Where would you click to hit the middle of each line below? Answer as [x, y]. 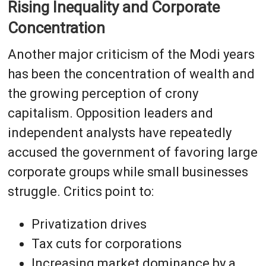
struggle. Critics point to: [80, 191]
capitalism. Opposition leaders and [110, 113]
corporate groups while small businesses [128, 172]
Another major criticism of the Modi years [131, 54]
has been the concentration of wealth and [131, 74]
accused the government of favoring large [132, 152]
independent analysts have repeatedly [119, 132]
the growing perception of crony [103, 93]
